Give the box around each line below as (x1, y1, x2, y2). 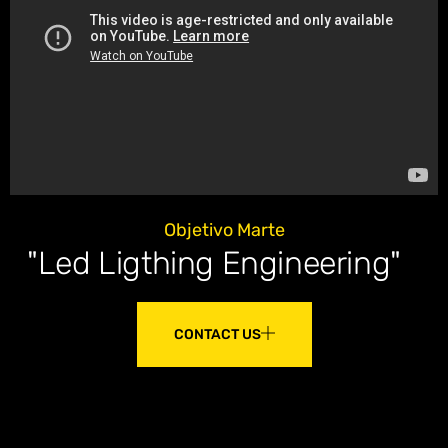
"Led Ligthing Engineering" (27, 244, 401, 283)
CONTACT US (173, 326, 261, 344)
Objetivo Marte (163, 219, 285, 242)
